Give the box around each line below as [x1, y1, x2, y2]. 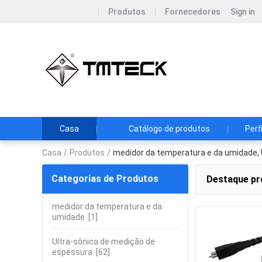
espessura [52, 247, 92, 257]
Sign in [230, 7, 255, 16]
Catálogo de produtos [129, 124, 210, 133]
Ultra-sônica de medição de [52, 237, 155, 246]
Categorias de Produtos [51, 173, 158, 184]
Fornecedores [165, 7, 220, 16]
